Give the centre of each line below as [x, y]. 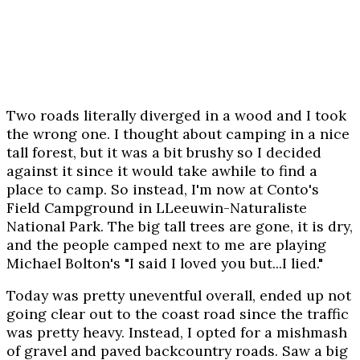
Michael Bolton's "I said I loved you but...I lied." [165, 263]
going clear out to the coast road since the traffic [178, 314]
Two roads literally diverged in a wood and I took [176, 115]
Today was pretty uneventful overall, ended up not [179, 296]
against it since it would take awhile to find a [162, 170]
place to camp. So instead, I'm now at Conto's [163, 189]
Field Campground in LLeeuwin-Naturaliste [157, 207]
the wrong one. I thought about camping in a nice [178, 133]
